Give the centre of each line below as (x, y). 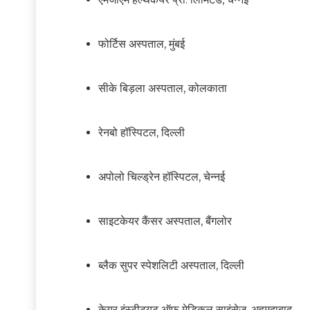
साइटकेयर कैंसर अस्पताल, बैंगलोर (165, 221)
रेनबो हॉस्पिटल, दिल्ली (142, 133)
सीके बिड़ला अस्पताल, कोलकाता (163, 89)
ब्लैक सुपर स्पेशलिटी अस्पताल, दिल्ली (171, 266)
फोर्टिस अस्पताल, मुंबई (142, 44)
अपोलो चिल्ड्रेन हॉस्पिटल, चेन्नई (162, 177)
